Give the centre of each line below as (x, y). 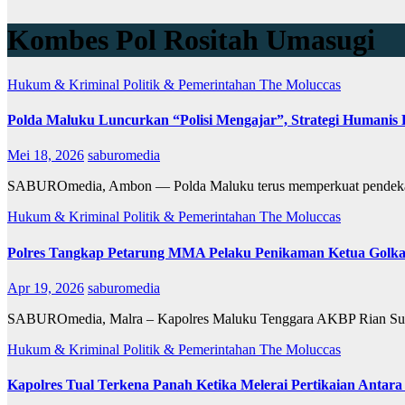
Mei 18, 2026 (46, 155)
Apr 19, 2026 (46, 287)
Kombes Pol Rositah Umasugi (191, 40)
